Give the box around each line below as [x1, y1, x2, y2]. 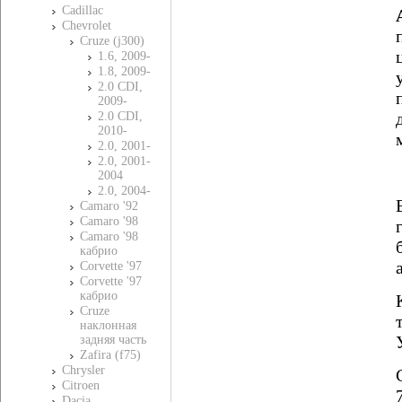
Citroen [62, 379, 100, 392]
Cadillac [62, 4, 103, 17]
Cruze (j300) [80, 34, 144, 48]
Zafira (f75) [80, 348, 141, 362]
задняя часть [80, 333, 146, 346]
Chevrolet [62, 19, 111, 32]
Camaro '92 [80, 199, 138, 213]
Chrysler [62, 363, 105, 377]
